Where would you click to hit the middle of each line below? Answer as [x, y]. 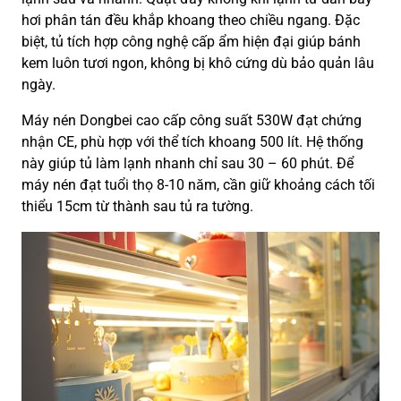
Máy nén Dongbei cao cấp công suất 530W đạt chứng [192, 121]
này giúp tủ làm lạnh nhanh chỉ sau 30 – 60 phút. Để [188, 164]
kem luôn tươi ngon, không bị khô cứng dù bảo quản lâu [198, 64]
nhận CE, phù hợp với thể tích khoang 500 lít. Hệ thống [192, 142]
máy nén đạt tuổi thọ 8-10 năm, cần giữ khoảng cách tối [198, 185]
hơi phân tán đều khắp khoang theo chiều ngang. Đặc [191, 21]
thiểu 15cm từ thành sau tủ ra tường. [137, 207]
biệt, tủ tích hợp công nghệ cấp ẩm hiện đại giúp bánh [191, 42]
